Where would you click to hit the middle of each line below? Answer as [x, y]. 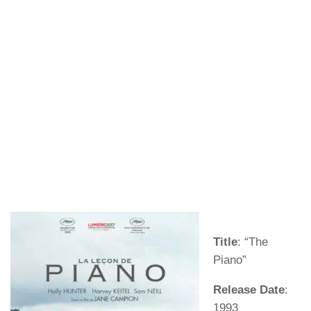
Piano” [230, 260]
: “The [253, 242]
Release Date [249, 290]
